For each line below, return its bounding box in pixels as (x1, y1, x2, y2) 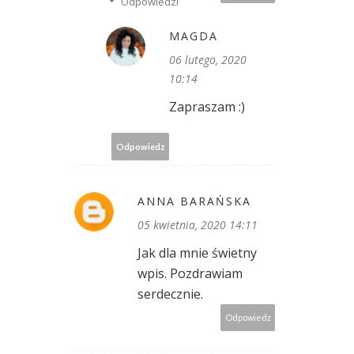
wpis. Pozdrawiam (137, 265, 243, 283)
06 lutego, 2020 (169, 52, 247, 68)
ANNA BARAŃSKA (137, 194, 251, 209)
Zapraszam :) (169, 98, 245, 116)
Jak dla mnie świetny (137, 244, 257, 262)
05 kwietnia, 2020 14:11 (137, 217, 258, 233)
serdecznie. (137, 285, 203, 303)
